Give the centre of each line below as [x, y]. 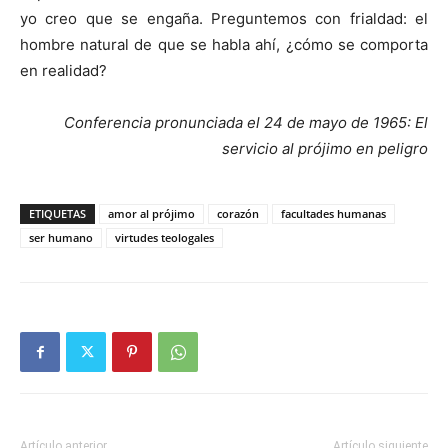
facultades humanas [333, 213]
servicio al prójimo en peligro [325, 148]
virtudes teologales [164, 237]
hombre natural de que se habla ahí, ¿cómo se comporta [224, 44]
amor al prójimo [151, 213]
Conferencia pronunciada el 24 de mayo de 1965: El [246, 122]
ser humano [61, 237]
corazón [238, 213]
